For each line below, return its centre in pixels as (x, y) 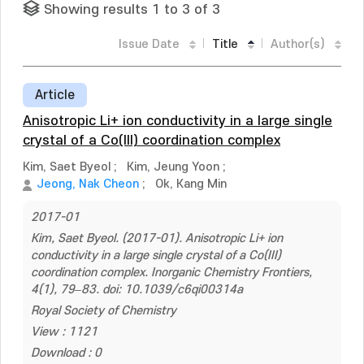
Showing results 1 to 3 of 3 (132, 10)
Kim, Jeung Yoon (173, 167)
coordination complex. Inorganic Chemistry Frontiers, (171, 273)
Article (55, 95)
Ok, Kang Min (191, 184)
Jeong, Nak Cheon (88, 184)
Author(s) (298, 44)
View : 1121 (64, 332)
